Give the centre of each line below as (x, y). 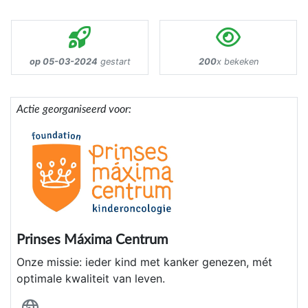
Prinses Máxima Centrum (92, 240)
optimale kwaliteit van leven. (91, 279)
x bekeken (237, 62)
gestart (114, 62)
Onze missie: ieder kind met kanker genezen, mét (144, 262)
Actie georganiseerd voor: (74, 110)
